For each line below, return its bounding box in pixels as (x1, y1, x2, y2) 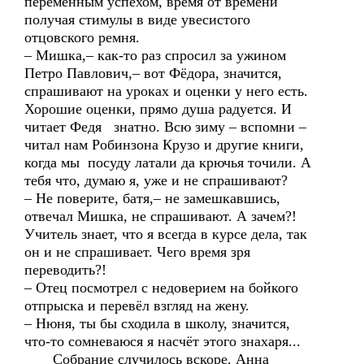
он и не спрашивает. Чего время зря (24, 244, 250, 260)
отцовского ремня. (24, 29, 140, 45)
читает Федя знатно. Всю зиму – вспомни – (24, 119, 306, 135)
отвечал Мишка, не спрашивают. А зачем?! (24, 208, 297, 224)
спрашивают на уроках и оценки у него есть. (24, 83, 308, 99)
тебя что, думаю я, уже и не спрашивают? (24, 172, 288, 188)
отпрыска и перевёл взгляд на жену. (24, 297, 249, 314)
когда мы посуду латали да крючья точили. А (24, 154, 311, 171)
